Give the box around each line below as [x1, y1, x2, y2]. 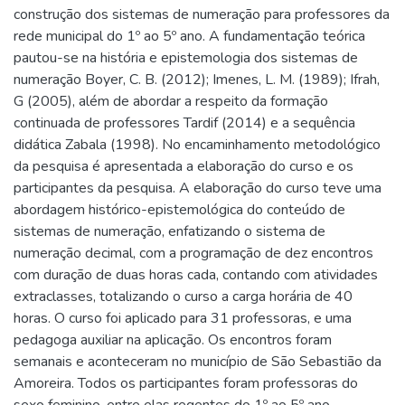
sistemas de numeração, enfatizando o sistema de [14, 221, 325, 242]
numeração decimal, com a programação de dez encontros [14, 243, 373, 264]
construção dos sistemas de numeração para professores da [14, 5, 390, 25]
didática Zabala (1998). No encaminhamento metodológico [14, 135, 381, 155]
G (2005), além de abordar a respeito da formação [14, 91, 328, 112]
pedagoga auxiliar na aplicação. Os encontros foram [14, 330, 332, 351]
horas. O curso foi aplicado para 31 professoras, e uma [14, 308, 352, 329]
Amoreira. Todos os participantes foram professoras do [14, 373, 358, 394]
